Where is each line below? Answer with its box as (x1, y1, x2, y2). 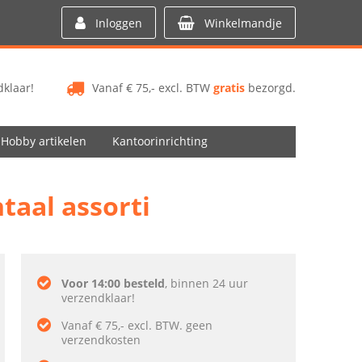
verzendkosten (61, 332, 141, 347)
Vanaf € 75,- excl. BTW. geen (61, 318, 213, 333)
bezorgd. (245, 80, 296, 95)
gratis (213, 80, 245, 95)
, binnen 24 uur (165, 276, 248, 291)
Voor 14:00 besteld (61, 276, 165, 291)
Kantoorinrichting (112, 133, 208, 149)
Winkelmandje (204, 15, 282, 31)
